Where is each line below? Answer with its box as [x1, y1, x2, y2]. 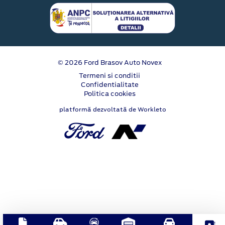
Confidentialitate [80, 79, 139, 89]
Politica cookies [83, 88, 136, 98]
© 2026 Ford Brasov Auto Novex [57, 57, 162, 67]
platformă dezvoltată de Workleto [59, 105, 166, 114]
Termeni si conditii [79, 70, 140, 80]
